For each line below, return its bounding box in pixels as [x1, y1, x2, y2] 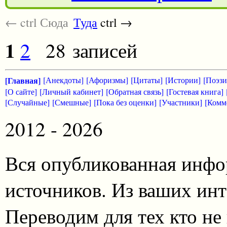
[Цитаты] [131, 74, 163, 85]
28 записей [46, 36, 137, 63]
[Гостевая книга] [166, 86, 223, 97]
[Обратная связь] [106, 86, 164, 97]
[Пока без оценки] [94, 96, 157, 107]
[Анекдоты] [43, 74, 84, 85]
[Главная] [5, 74, 41, 86]
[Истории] [165, 74, 201, 85]
